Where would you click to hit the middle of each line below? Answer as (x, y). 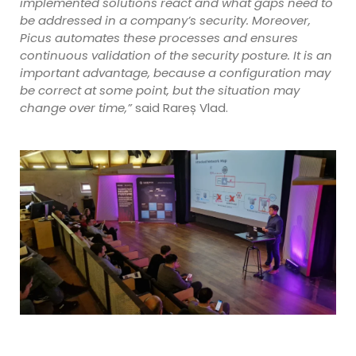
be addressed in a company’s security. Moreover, (165, 20)
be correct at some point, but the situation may (160, 90)
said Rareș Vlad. (180, 107)
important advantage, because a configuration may (175, 72)
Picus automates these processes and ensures (159, 37)
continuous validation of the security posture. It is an (176, 55)
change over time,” (76, 107)
